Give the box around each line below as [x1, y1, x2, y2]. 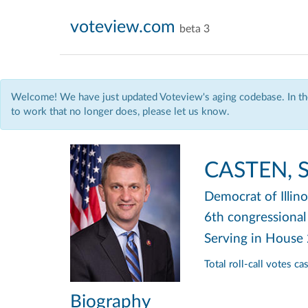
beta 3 [179, 23, 210, 34]
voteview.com [70, 19, 175, 36]
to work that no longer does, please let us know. [11, 107, 230, 117]
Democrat [204, 190, 261, 203]
